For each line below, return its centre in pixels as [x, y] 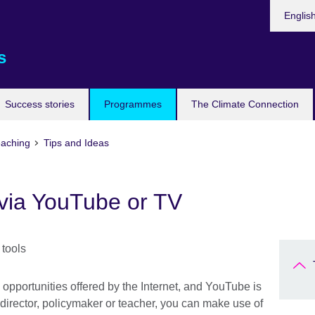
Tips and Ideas [76, 143]
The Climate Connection [245, 104]
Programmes [133, 104]
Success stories [40, 104]
